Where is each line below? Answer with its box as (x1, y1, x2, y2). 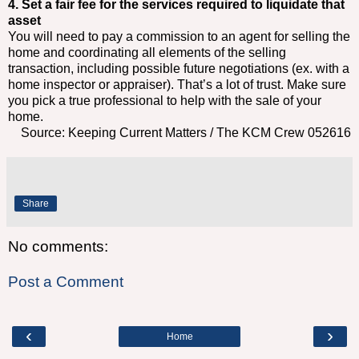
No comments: (8, 238, 108, 256)
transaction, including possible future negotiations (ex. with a (8, 62, 349, 76)
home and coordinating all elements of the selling (8, 46, 286, 60)
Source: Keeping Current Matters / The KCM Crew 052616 (21, 126, 351, 140)
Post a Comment (8, 273, 123, 290)
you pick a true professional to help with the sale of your (8, 94, 321, 108)
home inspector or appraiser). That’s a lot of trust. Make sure (8, 78, 346, 92)
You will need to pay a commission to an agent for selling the (8, 30, 350, 44)
